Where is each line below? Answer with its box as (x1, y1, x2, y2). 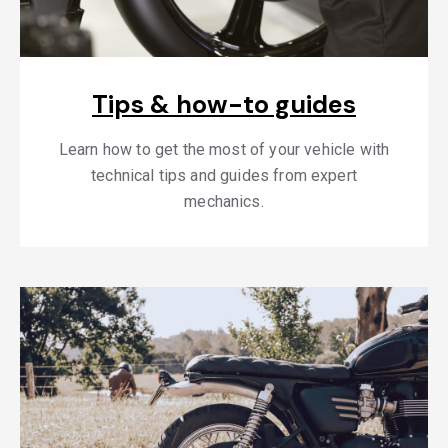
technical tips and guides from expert (91, 165, 357, 185)
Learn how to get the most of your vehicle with (58, 139, 390, 159)
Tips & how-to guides (92, 87, 356, 121)
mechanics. (184, 191, 264, 211)
